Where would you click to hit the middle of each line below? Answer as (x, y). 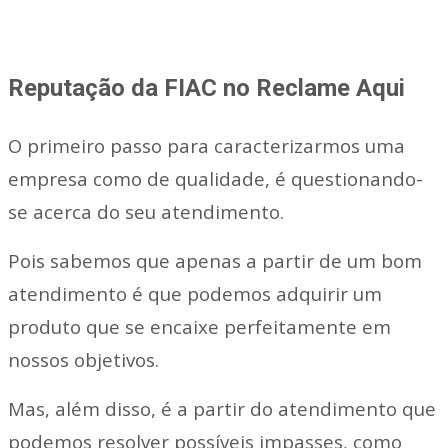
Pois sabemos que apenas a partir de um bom (215, 261)
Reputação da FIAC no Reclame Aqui (206, 88)
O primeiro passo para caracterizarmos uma (206, 146)
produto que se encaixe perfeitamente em (199, 327)
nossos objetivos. (83, 360)
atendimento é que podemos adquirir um (195, 294)
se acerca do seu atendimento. (146, 212)
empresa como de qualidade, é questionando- (215, 179)
